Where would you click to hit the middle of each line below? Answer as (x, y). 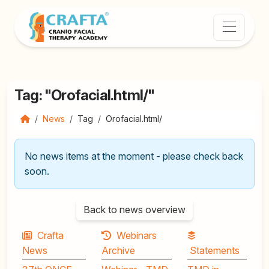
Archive (119, 250)
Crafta (50, 235)
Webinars (137, 235)
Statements (215, 250)
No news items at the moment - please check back (134, 156)
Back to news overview (134, 210)
